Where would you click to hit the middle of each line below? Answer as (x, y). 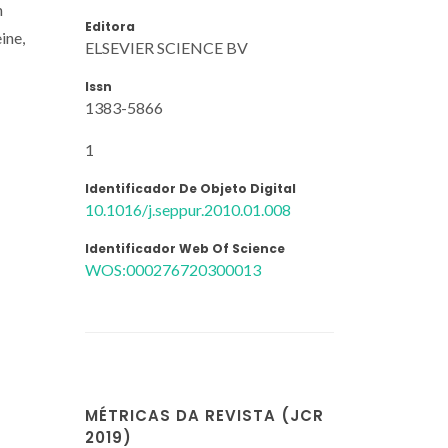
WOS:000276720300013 (173, 269)
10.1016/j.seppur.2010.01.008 (188, 209)
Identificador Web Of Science (185, 248)
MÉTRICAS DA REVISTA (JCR (204, 415)
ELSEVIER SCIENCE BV (166, 47)
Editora (110, 26)
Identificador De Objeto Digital (190, 188)
